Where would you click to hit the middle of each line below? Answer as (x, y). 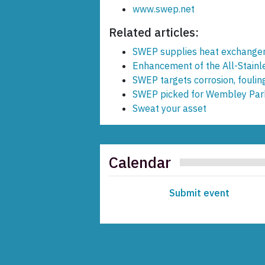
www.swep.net (164, 9)
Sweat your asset (169, 109)
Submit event (199, 193)
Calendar (140, 162)
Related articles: (154, 33)
